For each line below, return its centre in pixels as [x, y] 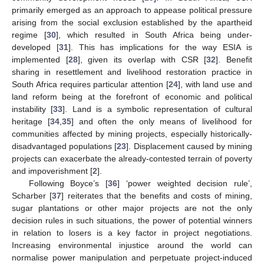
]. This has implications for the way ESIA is [160, 47]
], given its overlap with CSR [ [142, 59]
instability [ [33, 109]
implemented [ [40, 59]
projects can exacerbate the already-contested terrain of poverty [132, 158]
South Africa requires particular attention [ [90, 84]
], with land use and [215, 84]
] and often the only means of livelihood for [162, 121]
